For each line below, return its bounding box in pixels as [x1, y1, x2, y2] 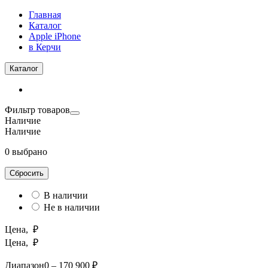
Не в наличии [44, 202, 100, 212]
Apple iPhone [29, 31, 81, 41]
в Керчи [29, 42, 61, 52]
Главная [29, 10, 61, 20]
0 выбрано [5, 147, 47, 157]
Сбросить [10, 169, 44, 178]
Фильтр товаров [5, 105, 70, 115]
